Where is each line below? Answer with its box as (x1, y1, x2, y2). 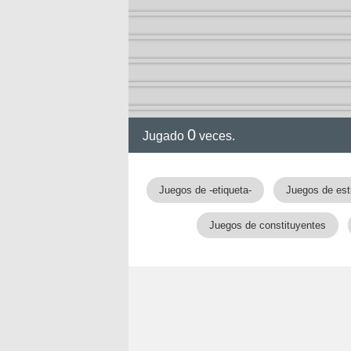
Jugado (143, 129, 187, 143)
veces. (196, 129, 235, 143)
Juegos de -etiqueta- (159, 184, 251, 196)
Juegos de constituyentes (209, 219, 326, 231)
